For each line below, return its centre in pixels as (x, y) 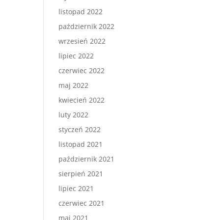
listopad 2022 (81, 12)
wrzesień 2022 (82, 41)
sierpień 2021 (81, 174)
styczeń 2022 (80, 129)
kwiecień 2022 (82, 100)
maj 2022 (74, 85)
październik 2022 (87, 26)
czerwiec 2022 (82, 70)
